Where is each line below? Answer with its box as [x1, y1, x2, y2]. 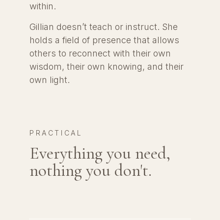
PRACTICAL [29, 128, 83, 137]
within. [29, 1, 56, 12]
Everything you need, [29, 143, 170, 164]
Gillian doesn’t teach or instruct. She [29, 21, 178, 32]
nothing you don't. [29, 160, 152, 181]
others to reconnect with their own [29, 48, 171, 58]
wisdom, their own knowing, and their [29, 61, 184, 72]
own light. [29, 74, 70, 85]
